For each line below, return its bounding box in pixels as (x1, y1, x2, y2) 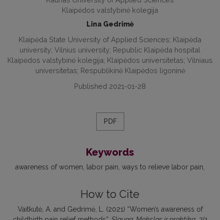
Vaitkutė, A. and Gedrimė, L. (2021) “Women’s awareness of (17, 205, 203, 214)
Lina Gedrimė (86, 20, 134, 28)
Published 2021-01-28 (74, 82, 146, 91)
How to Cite (81, 188, 139, 201)
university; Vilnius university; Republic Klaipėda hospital (20, 46, 200, 55)
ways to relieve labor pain (122, 163, 203, 171)
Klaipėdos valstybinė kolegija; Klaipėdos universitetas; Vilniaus (7, 56, 213, 65)
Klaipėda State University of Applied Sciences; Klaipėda (19, 35, 201, 44)
